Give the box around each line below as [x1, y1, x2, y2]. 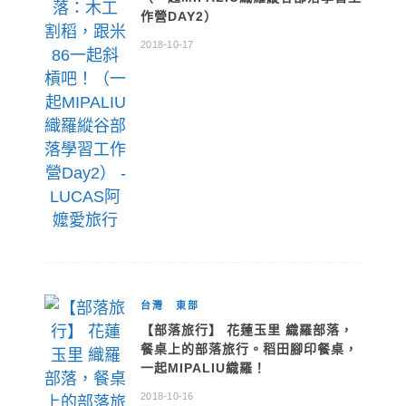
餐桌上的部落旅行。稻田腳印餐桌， [140, 342, 358, 356]
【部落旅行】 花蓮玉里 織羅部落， [140, 323, 353, 337]
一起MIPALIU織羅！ [140, 361, 266, 375]
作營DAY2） [140, 9, 217, 24]
